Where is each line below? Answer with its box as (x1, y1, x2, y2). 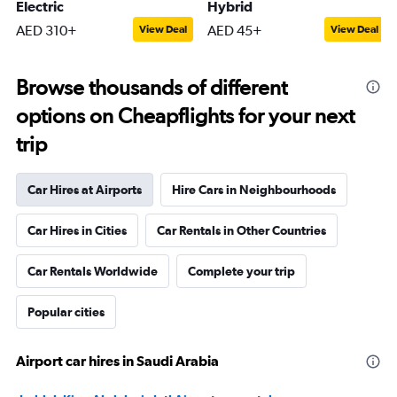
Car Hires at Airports (27, 183, 142, 198)
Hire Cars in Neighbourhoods (172, 183, 336, 198)
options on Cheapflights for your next (16, 103, 354, 129)
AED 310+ (16, 22, 77, 40)
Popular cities (27, 305, 105, 320)
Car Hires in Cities (27, 223, 127, 238)
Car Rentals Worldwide (27, 264, 158, 279)
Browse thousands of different (16, 74, 287, 101)
